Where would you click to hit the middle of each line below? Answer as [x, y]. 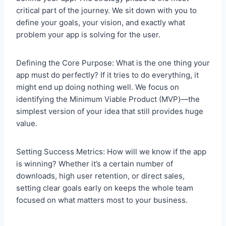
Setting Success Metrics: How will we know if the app [111, 152]
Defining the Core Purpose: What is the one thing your [113, 63]
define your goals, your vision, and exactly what [101, 23]
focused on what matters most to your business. [102, 200]
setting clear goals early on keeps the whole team [105, 188]
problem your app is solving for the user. [88, 35]
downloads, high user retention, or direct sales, [100, 176]
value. [27, 124]
